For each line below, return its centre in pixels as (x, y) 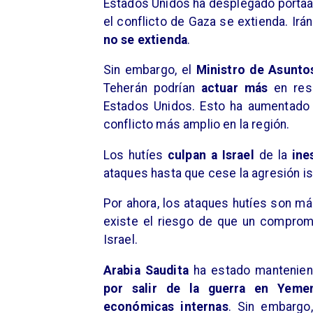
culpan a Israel (213, 155)
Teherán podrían (152, 88)
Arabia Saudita (146, 270)
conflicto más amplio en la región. (196, 125)
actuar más (234, 88)
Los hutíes (135, 155)
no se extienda (145, 39)
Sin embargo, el (150, 70)
